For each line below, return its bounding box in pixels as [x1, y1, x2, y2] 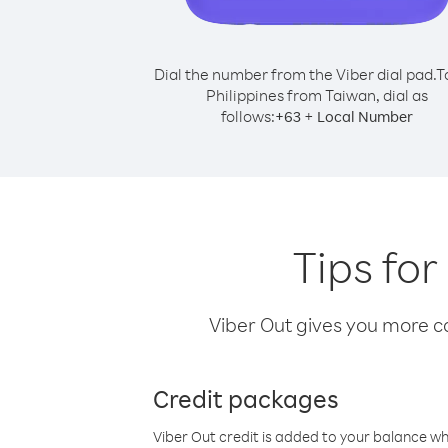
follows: [221, 106, 275, 126]
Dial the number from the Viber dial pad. [153, 64, 436, 84]
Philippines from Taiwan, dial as [206, 85, 428, 105]
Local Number [317, 107, 413, 126]
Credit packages [153, 382, 339, 414]
